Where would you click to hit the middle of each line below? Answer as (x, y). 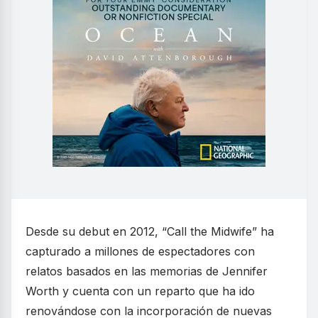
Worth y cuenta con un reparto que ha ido (140, 291)
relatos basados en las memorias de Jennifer (147, 272)
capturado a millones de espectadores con (140, 252)
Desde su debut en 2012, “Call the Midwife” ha (150, 232)
